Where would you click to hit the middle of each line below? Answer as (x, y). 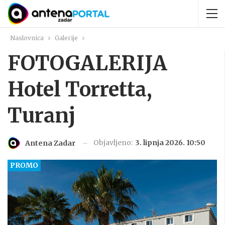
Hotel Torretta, (80, 89)
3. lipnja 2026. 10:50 (170, 143)
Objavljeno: (114, 143)
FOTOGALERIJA (87, 63)
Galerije (66, 38)
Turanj (42, 116)
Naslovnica (27, 38)
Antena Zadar (50, 143)
